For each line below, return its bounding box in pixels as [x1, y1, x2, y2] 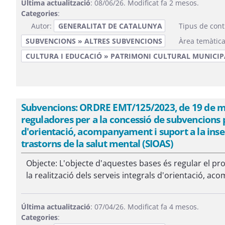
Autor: [31, 21, 54, 31]
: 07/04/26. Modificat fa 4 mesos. [90, 202, 199, 211]
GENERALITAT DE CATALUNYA [58, 21, 162, 31]
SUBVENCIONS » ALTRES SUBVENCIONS [25, 36, 162, 46]
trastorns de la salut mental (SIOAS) [21, 137, 173, 150]
